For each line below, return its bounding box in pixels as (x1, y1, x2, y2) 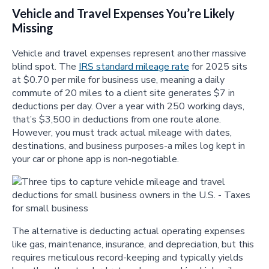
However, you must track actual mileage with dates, (12, 126, 232, 140)
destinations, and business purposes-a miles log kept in (12, 139, 245, 153)
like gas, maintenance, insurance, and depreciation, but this (12, 238, 254, 252)
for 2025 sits (189, 60, 247, 74)
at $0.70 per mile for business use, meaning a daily (12, 73, 225, 87)
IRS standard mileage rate (79, 60, 189, 74)
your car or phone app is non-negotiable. (12, 153, 179, 166)
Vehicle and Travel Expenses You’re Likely (12, 6, 235, 21)
